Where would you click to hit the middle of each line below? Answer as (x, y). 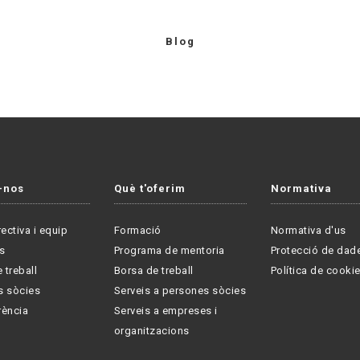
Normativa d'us (308, 230)
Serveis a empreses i (166, 310)
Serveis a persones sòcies (180, 290)
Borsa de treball (153, 270)
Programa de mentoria (169, 250)
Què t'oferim (149, 188)
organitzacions (151, 330)
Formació (137, 230)
